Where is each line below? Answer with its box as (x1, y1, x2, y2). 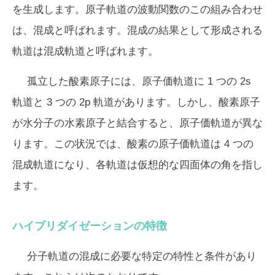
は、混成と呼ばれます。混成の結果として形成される (12, 24, 263, 36)
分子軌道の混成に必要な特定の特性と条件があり (27, 250, 257, 262)
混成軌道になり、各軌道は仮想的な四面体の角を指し (12, 158, 263, 171)
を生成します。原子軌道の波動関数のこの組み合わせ (12, 3, 263, 15)
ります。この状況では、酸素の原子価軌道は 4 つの (12, 137, 254, 150)
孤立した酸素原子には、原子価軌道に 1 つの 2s (27, 75, 251, 87)
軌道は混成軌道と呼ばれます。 (12, 45, 158, 57)
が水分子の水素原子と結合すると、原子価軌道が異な (12, 117, 263, 129)
